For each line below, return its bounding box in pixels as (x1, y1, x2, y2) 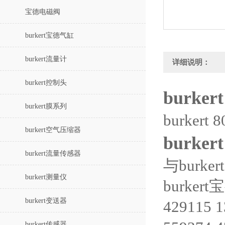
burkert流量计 (25, 55, 67, 63)
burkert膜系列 (25, 102, 67, 110)
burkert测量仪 (25, 173, 67, 181)
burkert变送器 (25, 197, 67, 204)
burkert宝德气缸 (25, 32, 74, 39)
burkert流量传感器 (25, 150, 81, 157)
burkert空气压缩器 (25, 126, 81, 134)
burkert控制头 (25, 79, 67, 86)
